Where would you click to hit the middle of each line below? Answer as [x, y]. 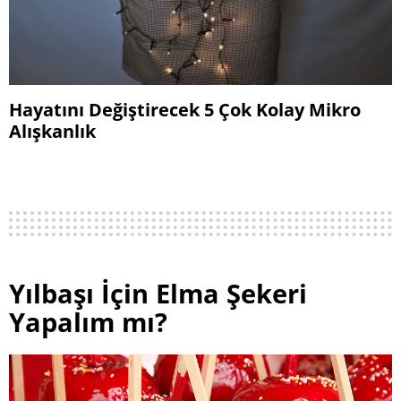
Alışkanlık [52, 131]
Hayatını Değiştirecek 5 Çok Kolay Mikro [185, 110]
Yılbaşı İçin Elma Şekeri [158, 294]
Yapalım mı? [88, 322]
